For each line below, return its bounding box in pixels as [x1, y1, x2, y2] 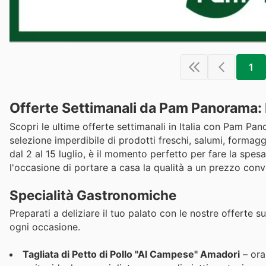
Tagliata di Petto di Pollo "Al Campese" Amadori [23, 248, 240, 260]
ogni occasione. [9, 220, 80, 233]
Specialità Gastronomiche [9, 186, 176, 203]
